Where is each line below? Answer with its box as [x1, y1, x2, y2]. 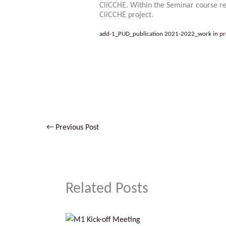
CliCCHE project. [99, 11, 153, 20]
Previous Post [53, 123, 99, 132]
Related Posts [66, 181, 148, 197]
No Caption [127, 43, 164, 51]
